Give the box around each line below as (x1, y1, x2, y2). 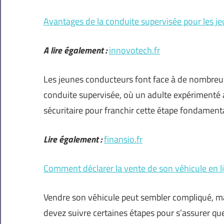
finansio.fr (104, 132, 142, 146)
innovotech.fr (109, 43, 160, 57)
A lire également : (43, 43, 107, 57)
